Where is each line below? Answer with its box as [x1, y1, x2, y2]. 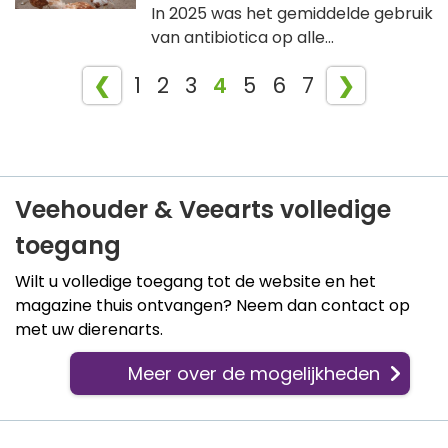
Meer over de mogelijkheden [128, 361, 380, 386]
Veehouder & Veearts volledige [15, 193, 391, 226]
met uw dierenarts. [15, 318, 163, 341]
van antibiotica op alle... [150, 26, 334, 49]
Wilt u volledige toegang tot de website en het [15, 270, 376, 293]
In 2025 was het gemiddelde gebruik [150, 2, 433, 25]
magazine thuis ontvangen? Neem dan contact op [15, 294, 410, 317]
